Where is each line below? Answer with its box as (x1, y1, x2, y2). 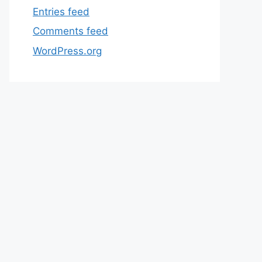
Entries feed (33, 5, 89, 18)
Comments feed (33, 25, 108, 37)
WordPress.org (33, 44, 102, 57)
